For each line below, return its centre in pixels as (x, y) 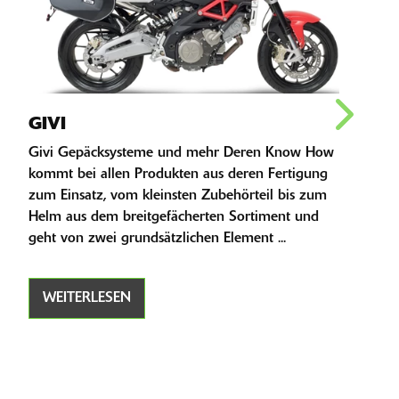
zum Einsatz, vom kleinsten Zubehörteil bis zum (178, 196)
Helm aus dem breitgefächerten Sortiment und (174, 218)
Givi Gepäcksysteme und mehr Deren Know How (181, 154)
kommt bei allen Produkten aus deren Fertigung (178, 175)
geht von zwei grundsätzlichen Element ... (157, 239)
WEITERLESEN (87, 299)
